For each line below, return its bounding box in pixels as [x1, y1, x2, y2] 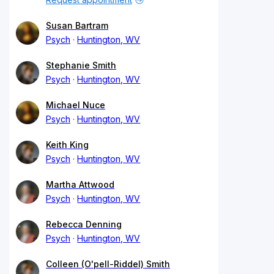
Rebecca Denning [46, 218, 122, 229]
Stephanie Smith [46, 59, 116, 70]
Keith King [46, 139, 89, 150]
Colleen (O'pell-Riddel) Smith [46, 258, 170, 269]
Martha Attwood [46, 179, 114, 190]
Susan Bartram [46, 20, 108, 31]
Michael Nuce [46, 99, 105, 110]
